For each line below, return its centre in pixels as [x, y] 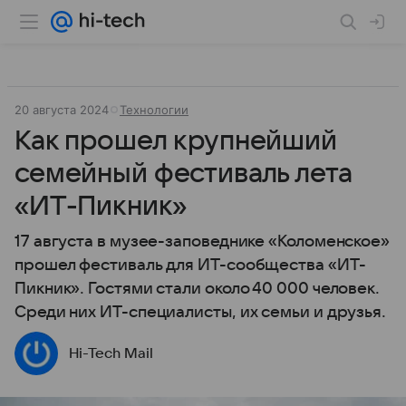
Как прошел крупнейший [176, 141]
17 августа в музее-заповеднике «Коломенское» [203, 242]
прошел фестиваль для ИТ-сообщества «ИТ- [190, 265]
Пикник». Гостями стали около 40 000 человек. [198, 289]
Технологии [154, 110]
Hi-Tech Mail [111, 353]
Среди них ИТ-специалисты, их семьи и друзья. [201, 312]
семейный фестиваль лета [184, 174]
